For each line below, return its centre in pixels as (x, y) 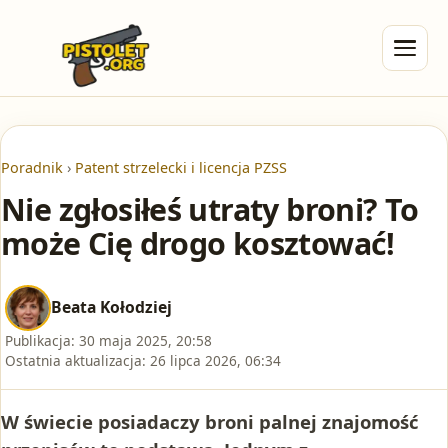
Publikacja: (40, 340)
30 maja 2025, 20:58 (145, 340)
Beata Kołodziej (111, 307)
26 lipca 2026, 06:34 (215, 360)
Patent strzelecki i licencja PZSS (181, 167)
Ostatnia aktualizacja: (75, 360)
